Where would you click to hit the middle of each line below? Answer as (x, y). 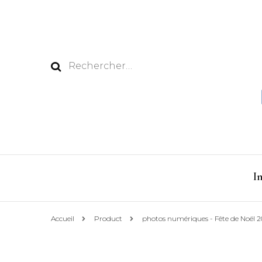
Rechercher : (99, 65)
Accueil (63, 219)
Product (108, 219)
